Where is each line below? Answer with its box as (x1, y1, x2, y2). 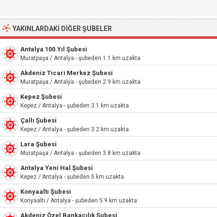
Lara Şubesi (20, 140, 57, 148)
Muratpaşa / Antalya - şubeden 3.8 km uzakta (20, 150, 140, 156)
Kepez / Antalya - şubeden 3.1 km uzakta (20, 102, 129, 109)
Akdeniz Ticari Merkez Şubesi (20, 69, 113, 77)
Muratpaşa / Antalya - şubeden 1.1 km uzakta (20, 55, 140, 62)
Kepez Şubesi (20, 93, 62, 100)
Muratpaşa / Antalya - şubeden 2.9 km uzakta (20, 78, 140, 85)
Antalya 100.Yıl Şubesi (20, 46, 87, 53)
